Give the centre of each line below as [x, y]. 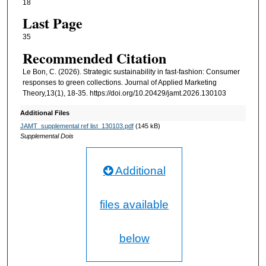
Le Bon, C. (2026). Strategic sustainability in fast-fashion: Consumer [131, 72]
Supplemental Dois [47, 136]
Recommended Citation [94, 58]
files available [134, 205]
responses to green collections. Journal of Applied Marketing [119, 82]
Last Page [52, 23]
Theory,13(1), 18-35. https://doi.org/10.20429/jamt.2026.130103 [124, 93]
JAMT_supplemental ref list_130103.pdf [77, 126]
